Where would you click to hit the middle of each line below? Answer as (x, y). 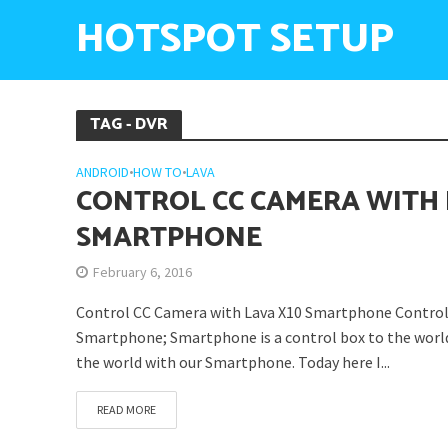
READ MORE (126, 409)
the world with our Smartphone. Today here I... (232, 362)
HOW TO (157, 172)
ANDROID (102, 172)
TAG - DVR (128, 124)
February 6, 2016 (142, 272)
